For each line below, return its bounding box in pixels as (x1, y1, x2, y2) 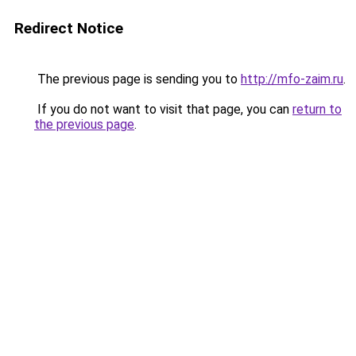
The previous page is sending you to (34, 72, 241, 87)
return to (292, 102, 342, 117)
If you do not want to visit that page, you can (34, 102, 292, 117)
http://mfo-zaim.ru (241, 72, 343, 87)
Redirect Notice (14, 19, 123, 37)
